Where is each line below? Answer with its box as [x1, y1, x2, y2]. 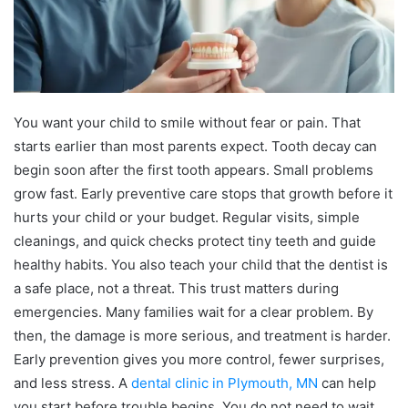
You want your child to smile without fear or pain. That [14, 114, 361, 132]
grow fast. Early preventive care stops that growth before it [14, 185, 393, 203]
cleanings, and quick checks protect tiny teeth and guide [14, 232, 376, 250]
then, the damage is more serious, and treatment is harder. [14, 327, 391, 345]
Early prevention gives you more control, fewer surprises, [14, 351, 384, 369]
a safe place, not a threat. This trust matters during [14, 280, 339, 298]
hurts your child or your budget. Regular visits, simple [14, 209, 360, 227]
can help [318, 374, 376, 393]
